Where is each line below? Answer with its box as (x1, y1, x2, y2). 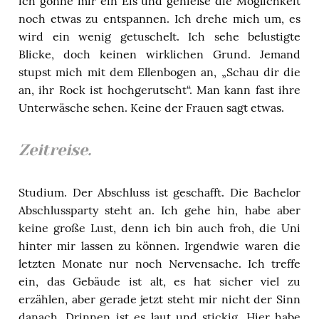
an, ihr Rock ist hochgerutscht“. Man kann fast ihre (19, 82, 300, 97)
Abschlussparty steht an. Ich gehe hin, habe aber (19, 202, 300, 217)
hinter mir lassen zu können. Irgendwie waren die (19, 238, 300, 253)
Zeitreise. (19, 140, 91, 159)
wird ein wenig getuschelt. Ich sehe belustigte (19, 28, 300, 43)
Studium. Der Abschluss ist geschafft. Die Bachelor (19, 184, 300, 199)
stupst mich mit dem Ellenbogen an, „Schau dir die (19, 64, 300, 79)
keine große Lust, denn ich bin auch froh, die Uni (19, 220, 300, 235)
